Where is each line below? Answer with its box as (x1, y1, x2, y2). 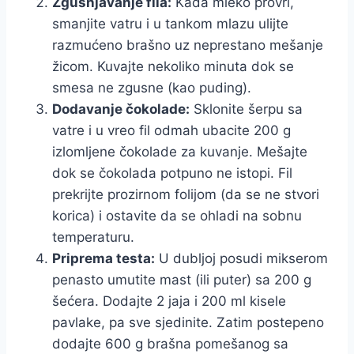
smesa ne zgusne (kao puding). (52, 80, 251, 96)
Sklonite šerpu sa (190, 101, 303, 118)
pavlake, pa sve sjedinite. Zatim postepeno (52, 314, 324, 331)
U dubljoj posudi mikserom (155, 250, 328, 267)
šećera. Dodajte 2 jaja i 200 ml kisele (52, 293, 286, 310)
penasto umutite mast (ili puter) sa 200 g (52, 272, 311, 288)
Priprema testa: (52, 250, 155, 267)
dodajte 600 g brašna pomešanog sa (52, 336, 288, 352)
